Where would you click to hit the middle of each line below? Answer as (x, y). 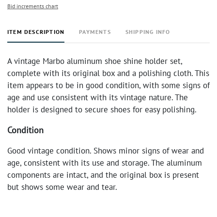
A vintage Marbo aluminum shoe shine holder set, (95, 61)
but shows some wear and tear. (62, 187)
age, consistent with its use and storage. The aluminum (105, 163)
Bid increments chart (33, 6)
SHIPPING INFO (148, 32)
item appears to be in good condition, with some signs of (108, 85)
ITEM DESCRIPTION (36, 32)
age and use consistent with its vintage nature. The (98, 97)
